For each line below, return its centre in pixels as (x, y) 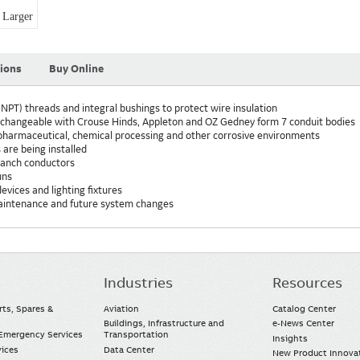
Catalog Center (304, 309)
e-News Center (303, 323)
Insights (290, 338)
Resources (307, 282)
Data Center (129, 349)
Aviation (122, 309)
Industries (139, 282)
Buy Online (76, 69)
